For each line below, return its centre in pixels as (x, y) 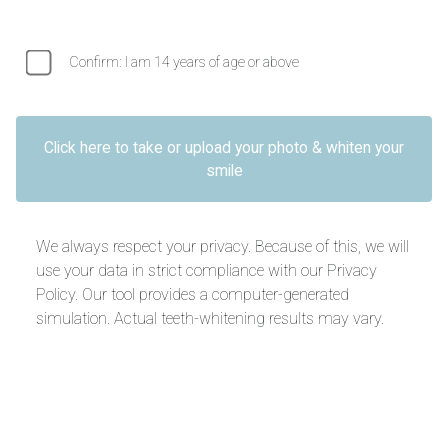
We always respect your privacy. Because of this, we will (222, 246)
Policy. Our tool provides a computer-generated (192, 294)
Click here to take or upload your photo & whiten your (224, 147)
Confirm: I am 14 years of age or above (184, 62)
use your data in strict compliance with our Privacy (206, 270)
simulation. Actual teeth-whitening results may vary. (210, 318)
